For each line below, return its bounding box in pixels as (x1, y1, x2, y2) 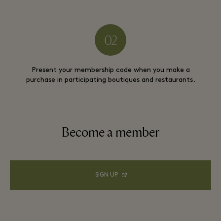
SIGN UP (95, 172, 118, 178)
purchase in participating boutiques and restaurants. (26, 76, 195, 84)
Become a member (62, 125, 159, 141)
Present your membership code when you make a (31, 67, 190, 74)
